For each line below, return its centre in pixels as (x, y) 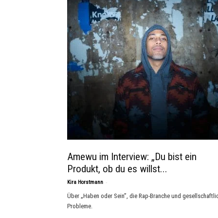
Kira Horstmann (85, 182)
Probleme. (80, 206)
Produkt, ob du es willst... (117, 169)
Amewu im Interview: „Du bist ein (132, 157)
